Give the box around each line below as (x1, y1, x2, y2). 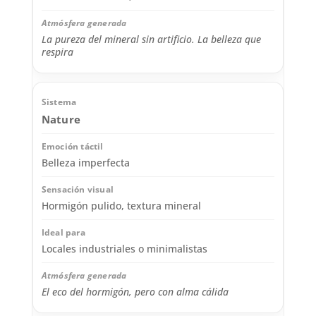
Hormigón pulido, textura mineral (41, 199, 201, 213)
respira (41, 45, 73, 59)
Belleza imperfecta (41, 156, 130, 170)
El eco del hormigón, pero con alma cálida (41, 285, 229, 299)
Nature (41, 112, 80, 127)
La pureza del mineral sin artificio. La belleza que (41, 32, 261, 47)
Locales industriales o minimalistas (41, 242, 207, 256)
